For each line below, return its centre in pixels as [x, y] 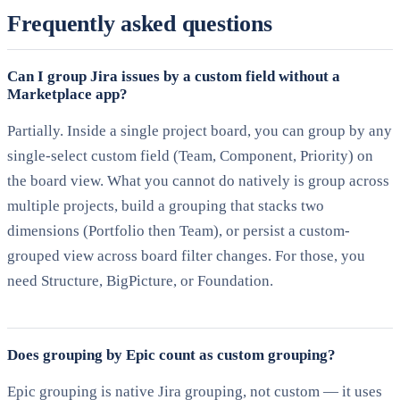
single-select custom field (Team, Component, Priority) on [190, 155]
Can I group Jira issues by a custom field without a [174, 76]
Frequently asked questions [140, 23]
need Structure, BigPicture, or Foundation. [140, 280]
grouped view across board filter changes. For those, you [186, 255]
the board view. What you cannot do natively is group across [198, 180]
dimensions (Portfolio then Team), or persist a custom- [179, 230]
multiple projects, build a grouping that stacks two [166, 205]
